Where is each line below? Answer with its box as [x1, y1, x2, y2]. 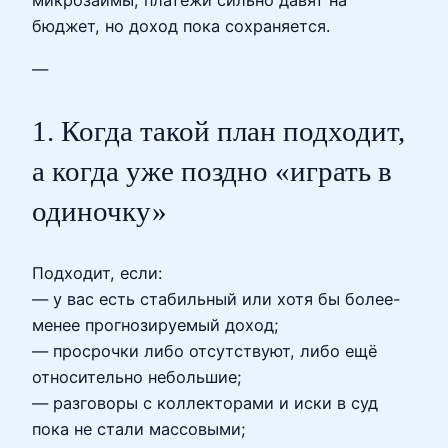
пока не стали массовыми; [32, 418, 246, 439]
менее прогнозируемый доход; [32, 314, 279, 335]
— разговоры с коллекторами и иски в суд [32, 392, 378, 413]
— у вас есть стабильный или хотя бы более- [32, 288, 401, 309]
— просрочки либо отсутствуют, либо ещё [32, 340, 377, 361]
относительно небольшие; [32, 366, 242, 387]
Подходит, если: [32, 262, 162, 283]
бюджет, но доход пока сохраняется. [32, 16, 330, 37]
